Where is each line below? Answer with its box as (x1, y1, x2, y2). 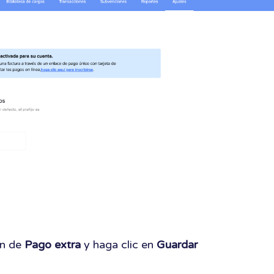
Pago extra (24, 237, 84, 251)
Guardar (154, 237, 198, 251)
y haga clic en (84, 237, 154, 251)
